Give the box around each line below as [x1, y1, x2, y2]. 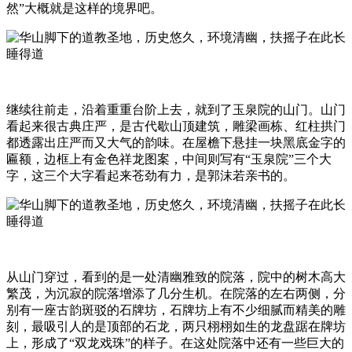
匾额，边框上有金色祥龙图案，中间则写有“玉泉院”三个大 [6, 152, 332, 166]
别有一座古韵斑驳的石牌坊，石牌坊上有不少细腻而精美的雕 [6, 302, 346, 317]
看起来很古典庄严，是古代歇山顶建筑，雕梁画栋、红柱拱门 [6, 119, 346, 133]
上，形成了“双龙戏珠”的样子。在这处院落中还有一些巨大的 [6, 335, 344, 350]
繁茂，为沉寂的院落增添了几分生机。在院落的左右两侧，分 [6, 286, 346, 300]
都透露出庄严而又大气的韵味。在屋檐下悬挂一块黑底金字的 [6, 135, 346, 149]
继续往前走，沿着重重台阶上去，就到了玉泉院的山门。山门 [6, 102, 346, 116]
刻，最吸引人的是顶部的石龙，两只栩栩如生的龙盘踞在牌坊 [6, 319, 346, 333]
